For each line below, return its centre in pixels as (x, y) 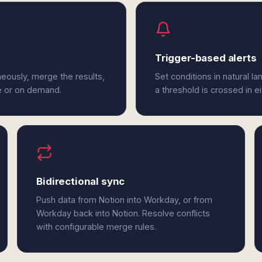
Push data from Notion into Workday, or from (125, 200)
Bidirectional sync (81, 181)
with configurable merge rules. (96, 227)
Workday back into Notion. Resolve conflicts (123, 213)
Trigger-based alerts (206, 58)
